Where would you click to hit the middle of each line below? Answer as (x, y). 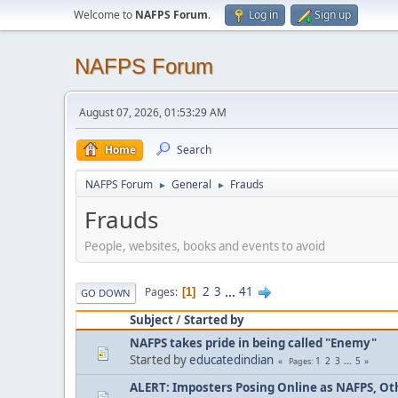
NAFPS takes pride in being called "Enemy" (253, 342)
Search (194, 150)
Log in (263, 15)
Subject (151, 319)
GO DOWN (106, 292)
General (191, 184)
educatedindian (231, 359)
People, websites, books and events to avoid (207, 246)
